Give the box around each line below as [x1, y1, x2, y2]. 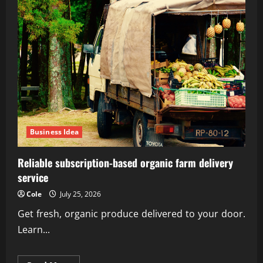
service [18, 170, 48, 186]
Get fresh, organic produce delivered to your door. [18, 207, 245, 221]
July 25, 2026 [58, 189, 101, 200]
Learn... [18, 223, 50, 237]
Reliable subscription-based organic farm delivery [18, 155, 233, 171]
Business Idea [30, 127, 79, 137]
